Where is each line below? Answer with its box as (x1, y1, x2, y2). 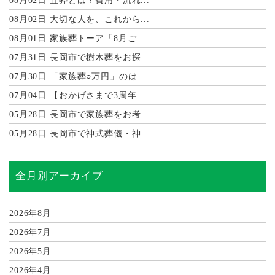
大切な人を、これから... (47, 15, 150, 24)
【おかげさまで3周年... (47, 91, 146, 100)
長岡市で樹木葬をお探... (47, 53, 150, 62)
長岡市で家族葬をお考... (47, 110, 150, 119)
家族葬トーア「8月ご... (47, 34, 146, 43)
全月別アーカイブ (15, 170, 103, 182)
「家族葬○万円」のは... (47, 72, 147, 81)
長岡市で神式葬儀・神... (47, 129, 150, 138)
